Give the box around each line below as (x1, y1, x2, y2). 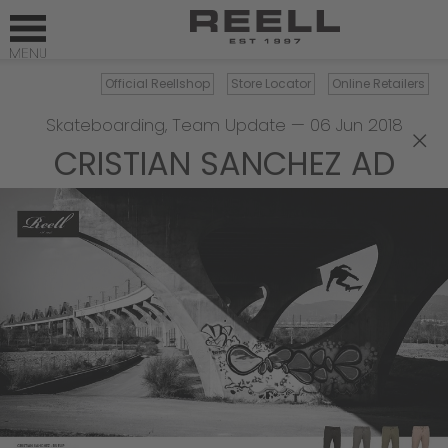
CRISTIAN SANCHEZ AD (53, 141, 395, 186)
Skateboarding (45, 113, 165, 137)
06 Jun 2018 (309, 113, 403, 137)
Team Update (171, 113, 286, 137)
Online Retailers (332, 75, 425, 92)
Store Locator (231, 75, 311, 92)
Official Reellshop (105, 75, 210, 92)
